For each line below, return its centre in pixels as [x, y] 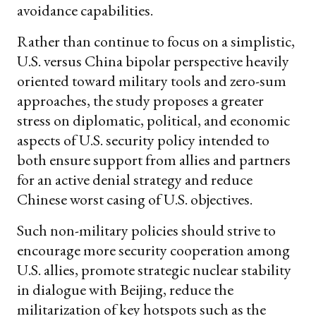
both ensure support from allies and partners [154, 159]
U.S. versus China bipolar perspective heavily [153, 61]
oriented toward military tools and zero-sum [152, 80]
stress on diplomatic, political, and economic [153, 120]
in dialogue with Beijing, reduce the [125, 289]
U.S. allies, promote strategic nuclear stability [154, 269]
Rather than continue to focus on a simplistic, [156, 41]
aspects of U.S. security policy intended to [143, 140]
